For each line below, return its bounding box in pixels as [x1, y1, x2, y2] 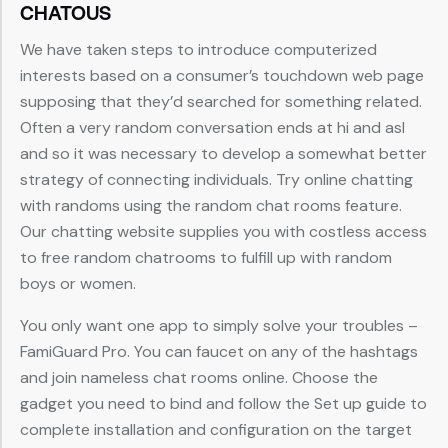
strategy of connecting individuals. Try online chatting [20, 169, 413, 191]
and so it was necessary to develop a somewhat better [20, 143, 427, 165]
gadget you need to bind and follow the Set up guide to [20, 393, 427, 415]
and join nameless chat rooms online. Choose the [20, 367, 378, 389]
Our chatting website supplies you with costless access [20, 221, 427, 243]
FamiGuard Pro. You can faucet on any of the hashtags [20, 341, 418, 363]
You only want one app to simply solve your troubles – [20, 315, 418, 337]
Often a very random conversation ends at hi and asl [20, 117, 405, 139]
